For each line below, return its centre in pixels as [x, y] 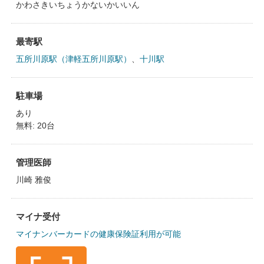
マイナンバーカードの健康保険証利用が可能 [98, 234]
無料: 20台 [35, 126]
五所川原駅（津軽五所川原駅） [73, 59]
